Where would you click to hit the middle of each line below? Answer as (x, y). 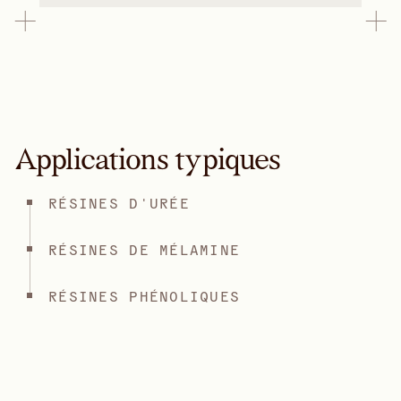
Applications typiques (147, 158)
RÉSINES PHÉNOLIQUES (145, 295)
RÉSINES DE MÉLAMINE (145, 248)
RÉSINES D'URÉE (119, 202)
